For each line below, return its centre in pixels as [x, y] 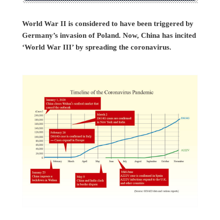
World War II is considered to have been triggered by [108, 24]
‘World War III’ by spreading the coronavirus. [97, 47]
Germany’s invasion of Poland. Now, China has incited [109, 35]
